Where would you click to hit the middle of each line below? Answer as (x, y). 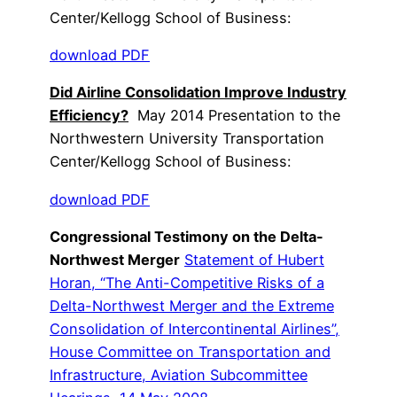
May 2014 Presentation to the (234, 116)
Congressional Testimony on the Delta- (187, 236)
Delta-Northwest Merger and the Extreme (192, 305)
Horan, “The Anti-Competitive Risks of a (187, 282)
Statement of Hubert (254, 259)
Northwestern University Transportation (187, 139)
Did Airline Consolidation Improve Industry (198, 93)
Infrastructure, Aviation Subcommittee (179, 374)
